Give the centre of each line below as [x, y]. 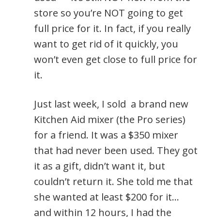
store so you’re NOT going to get [108, 13]
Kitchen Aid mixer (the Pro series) [110, 119]
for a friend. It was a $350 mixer [106, 135]
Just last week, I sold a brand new [111, 104]
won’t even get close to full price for [116, 59]
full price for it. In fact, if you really [112, 28]
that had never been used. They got [116, 150]
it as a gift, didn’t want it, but [100, 166]
